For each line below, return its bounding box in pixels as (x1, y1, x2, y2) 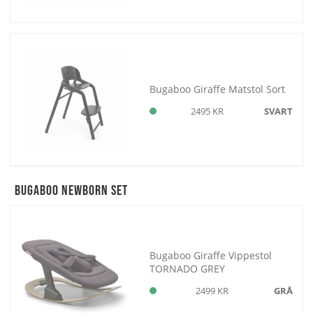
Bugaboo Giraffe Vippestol (150, 248, 272, 262)
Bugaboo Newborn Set (15, 182, 128, 200)
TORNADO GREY (150, 261, 226, 275)
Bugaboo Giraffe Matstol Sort (150, 82, 286, 96)
